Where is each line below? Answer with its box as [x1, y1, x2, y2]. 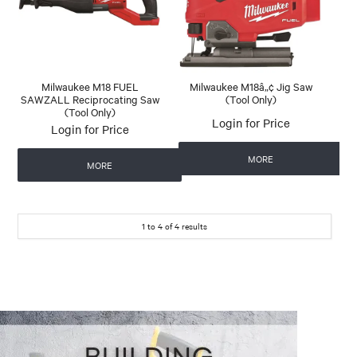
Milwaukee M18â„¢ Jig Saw [189, 78, 312, 93]
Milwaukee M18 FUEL [41, 78, 139, 93]
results [179, 219, 207, 232]
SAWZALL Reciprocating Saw [21, 91, 160, 106]
